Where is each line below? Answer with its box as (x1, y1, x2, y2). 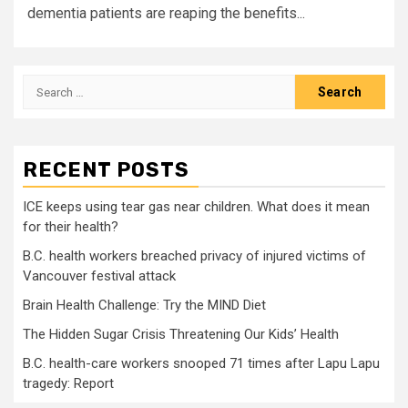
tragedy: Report (23, 375, 114, 392)
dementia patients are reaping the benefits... (27, 5, 305, 22)
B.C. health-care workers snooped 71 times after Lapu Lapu (23, 355, 380, 372)
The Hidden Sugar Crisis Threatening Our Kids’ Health (23, 326, 339, 342)
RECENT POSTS (23, 158, 189, 182)
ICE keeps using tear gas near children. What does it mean (23, 199, 370, 215)
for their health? (23, 219, 118, 235)
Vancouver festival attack (23, 268, 176, 284)
